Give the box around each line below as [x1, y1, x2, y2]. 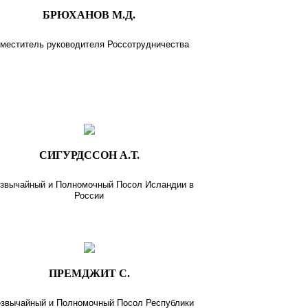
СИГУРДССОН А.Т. [38, 148, 140, 161]
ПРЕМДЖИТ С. [48, 267, 130, 279]
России [74, 190, 104, 201]
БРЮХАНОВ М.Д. [43, 8, 136, 21]
